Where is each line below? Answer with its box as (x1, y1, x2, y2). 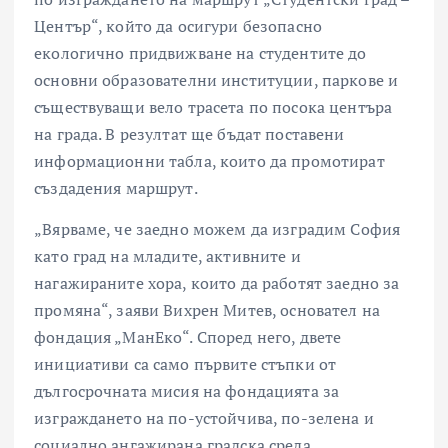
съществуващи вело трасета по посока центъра (34, 96, 393, 119)
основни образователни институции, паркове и (34, 69, 399, 92)
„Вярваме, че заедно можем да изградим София (34, 218, 401, 241)
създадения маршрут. (34, 177, 198, 200)
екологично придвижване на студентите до (34, 42, 367, 65)
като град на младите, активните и (34, 245, 301, 268)
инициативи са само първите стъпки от (34, 353, 337, 376)
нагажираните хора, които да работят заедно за (34, 272, 400, 295)
